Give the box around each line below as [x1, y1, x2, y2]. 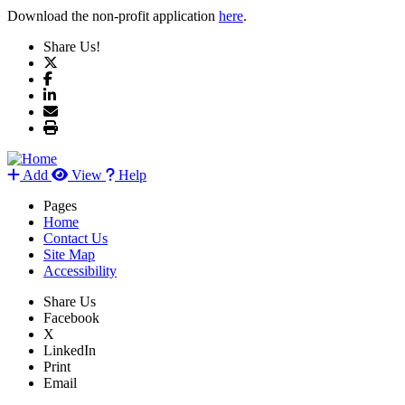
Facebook [43, 309, 99, 325]
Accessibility [43, 262, 117, 278]
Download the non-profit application [7, 7, 219, 24]
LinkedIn [43, 342, 96, 358]
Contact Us [43, 230, 108, 246]
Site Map [43, 246, 95, 262]
